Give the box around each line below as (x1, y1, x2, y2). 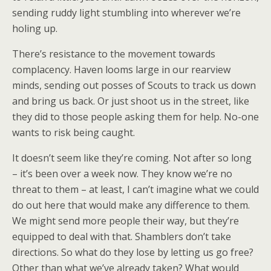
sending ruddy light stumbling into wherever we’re (12, 6, 241, 19)
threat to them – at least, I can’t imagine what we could (12, 183, 259, 196)
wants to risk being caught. (12, 126, 135, 139)
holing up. (12, 22, 57, 35)
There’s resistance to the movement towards (12, 47, 215, 60)
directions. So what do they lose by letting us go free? (12, 246, 253, 259)
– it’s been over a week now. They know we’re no (12, 167, 232, 180)
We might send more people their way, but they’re (12, 214, 239, 227)
